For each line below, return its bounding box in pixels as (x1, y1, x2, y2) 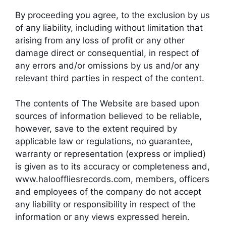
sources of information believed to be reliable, (15, 111, 202, 121)
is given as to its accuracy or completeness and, (15, 161, 210, 172)
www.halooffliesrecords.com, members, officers (15, 174, 209, 184)
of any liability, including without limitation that (15, 22, 203, 33)
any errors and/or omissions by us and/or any (15, 60, 199, 71)
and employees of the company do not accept (15, 187, 201, 197)
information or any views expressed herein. (15, 212, 190, 222)
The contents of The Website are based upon (15, 98, 199, 108)
